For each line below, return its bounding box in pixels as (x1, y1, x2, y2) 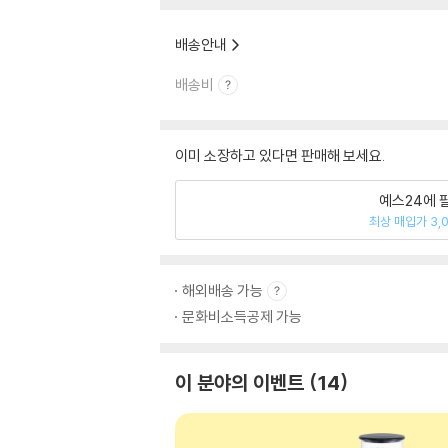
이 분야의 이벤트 (175, 370, 304, 395)
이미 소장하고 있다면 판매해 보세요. (175, 146, 385, 165)
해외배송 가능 (182, 281, 263, 300)
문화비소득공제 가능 (182, 307, 302, 326)
